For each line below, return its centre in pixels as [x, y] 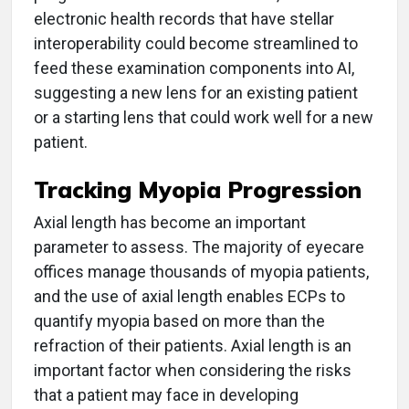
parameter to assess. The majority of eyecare [199, 246]
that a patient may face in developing [166, 394]
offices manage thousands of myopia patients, [201, 271]
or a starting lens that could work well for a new [204, 117]
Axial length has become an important [170, 222]
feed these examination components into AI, [194, 68]
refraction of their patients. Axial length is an [193, 345]
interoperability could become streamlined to [196, 43]
